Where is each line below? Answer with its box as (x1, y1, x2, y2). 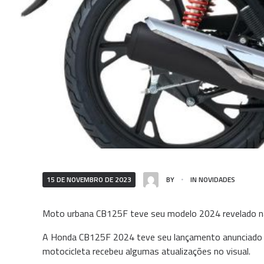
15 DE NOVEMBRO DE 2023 (47, 174, 131, 185)
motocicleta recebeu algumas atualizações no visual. (42, 244, 250, 258)
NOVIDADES (199, 174, 236, 185)
